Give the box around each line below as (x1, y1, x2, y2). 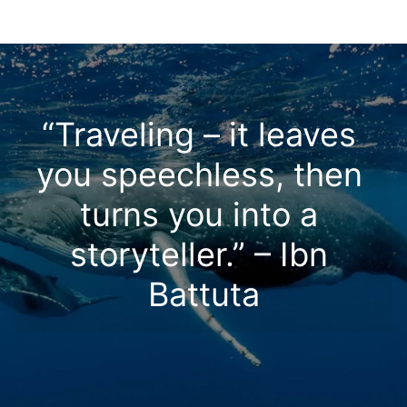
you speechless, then (35, 154, 362, 194)
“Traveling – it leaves (42, 114, 356, 154)
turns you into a (80, 194, 318, 234)
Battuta (147, 273, 260, 314)
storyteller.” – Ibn (70, 233, 328, 274)
